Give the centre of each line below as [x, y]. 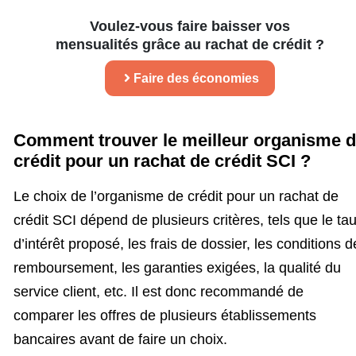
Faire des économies [196, 78]
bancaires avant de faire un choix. [120, 339]
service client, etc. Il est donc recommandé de [159, 291]
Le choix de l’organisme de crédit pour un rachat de [176, 196]
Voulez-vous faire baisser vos [190, 26]
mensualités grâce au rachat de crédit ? [190, 44]
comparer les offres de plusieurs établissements [165, 315]
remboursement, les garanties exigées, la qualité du [177, 267]
